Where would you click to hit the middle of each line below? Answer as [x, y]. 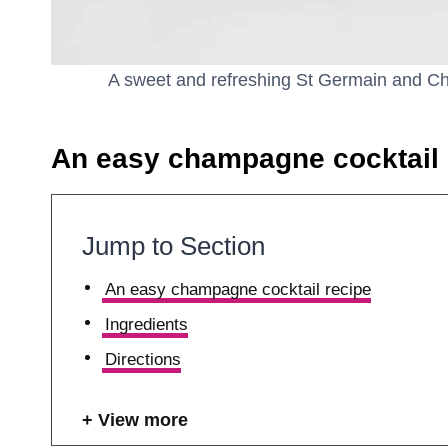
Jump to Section [173, 246]
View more [143, 420]
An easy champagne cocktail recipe [238, 289]
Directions [143, 359]
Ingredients [147, 324]
